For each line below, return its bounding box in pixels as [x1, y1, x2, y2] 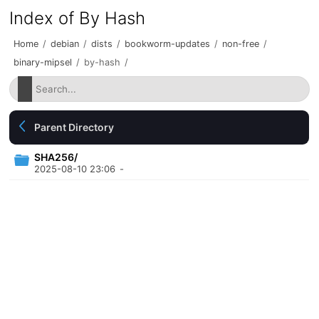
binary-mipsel [14, 57, 73, 68]
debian [51, 38, 80, 49]
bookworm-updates [125, 38, 211, 49]
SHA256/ [34, 151, 78, 163]
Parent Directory [34, 121, 115, 133]
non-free [222, 38, 260, 49]
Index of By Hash [9, 8, 146, 28]
